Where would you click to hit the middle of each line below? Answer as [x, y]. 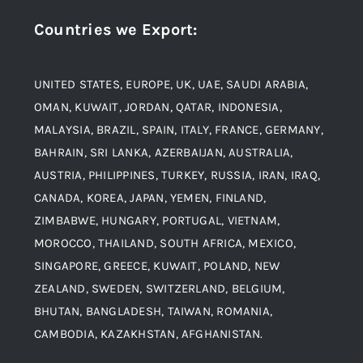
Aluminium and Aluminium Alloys [123, 159]
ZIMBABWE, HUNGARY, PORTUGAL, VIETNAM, [157, 220]
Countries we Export [114, 30]
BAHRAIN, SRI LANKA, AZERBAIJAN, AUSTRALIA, [164, 152]
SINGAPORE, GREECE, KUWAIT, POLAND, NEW [157, 266]
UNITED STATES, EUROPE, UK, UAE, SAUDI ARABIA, [171, 84]
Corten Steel [57, 320]
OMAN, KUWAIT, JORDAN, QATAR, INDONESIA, [158, 107]
